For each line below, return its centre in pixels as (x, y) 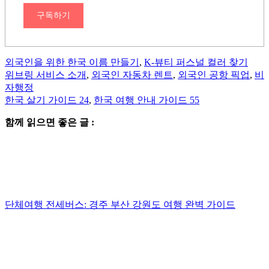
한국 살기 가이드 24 (47, 100)
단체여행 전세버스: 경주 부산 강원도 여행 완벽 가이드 (120, 205)
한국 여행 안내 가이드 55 (147, 100)
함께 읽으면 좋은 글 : (50, 122)
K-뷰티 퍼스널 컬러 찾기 (196, 62)
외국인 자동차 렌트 (132, 75)
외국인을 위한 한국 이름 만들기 (72, 62)
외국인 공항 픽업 (214, 75)
